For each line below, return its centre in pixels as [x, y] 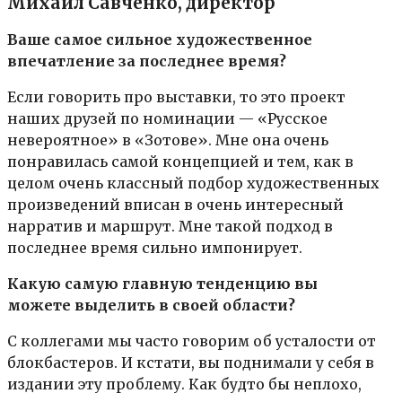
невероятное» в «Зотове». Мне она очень [168, 140]
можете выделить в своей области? [151, 306]
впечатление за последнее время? [147, 61]
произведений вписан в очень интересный [175, 205]
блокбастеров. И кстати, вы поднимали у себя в [191, 363]
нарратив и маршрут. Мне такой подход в [170, 227]
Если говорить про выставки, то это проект [176, 97]
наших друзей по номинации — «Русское [167, 119]
